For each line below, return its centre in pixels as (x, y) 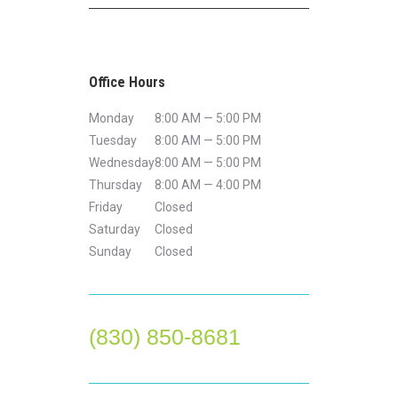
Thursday (115, 185)
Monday (111, 118)
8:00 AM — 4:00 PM (208, 185)
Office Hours (127, 82)
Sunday (110, 251)
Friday (106, 207)
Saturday (115, 229)
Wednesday (122, 163)
